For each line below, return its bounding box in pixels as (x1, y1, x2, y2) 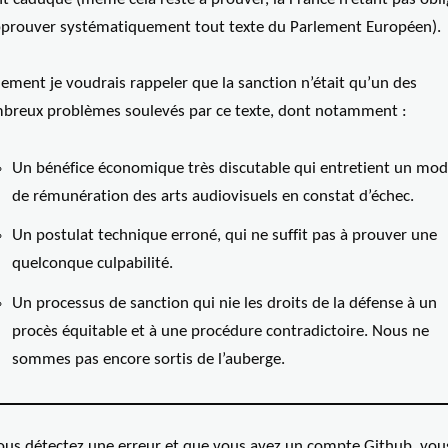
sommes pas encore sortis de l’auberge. (11, 351, 285, 369)
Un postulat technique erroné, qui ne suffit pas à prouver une (11, 227, 437, 245)
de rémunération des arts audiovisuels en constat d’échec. (11, 187, 414, 205)
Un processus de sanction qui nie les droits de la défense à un (11, 295, 437, 313)
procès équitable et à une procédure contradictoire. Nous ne (11, 323, 429, 341)
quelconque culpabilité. (11, 255, 173, 273)
